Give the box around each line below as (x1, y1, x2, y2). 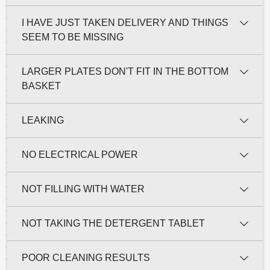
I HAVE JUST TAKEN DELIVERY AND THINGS (22, 17, 228, 28)
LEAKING (22, 115, 64, 125)
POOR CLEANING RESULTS (22, 252, 150, 263)
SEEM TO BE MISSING (22, 31, 124, 42)
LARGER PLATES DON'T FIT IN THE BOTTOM (22, 66, 228, 77)
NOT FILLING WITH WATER (22, 183, 145, 194)
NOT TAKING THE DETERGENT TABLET (22, 218, 205, 228)
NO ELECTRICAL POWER (22, 149, 138, 160)
